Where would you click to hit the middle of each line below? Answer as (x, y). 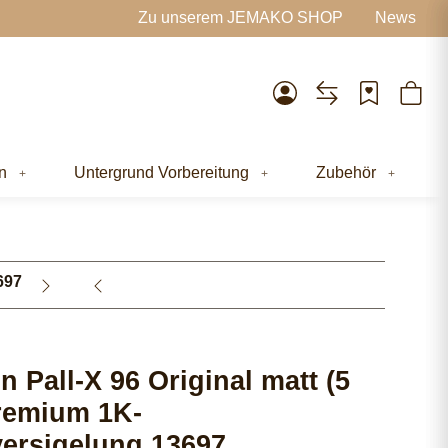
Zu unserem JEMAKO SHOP (240, 18)
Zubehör (346, 172)
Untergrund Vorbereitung (161, 172)
